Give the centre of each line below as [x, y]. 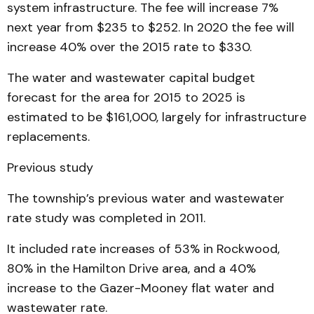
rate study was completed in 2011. [106, 218]
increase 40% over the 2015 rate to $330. [129, 47]
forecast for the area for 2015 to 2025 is [126, 97]
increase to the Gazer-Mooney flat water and [141, 288]
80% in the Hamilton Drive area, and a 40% [131, 268]
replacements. [48, 137]
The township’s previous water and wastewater [146, 198]
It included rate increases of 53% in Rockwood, [143, 249]
